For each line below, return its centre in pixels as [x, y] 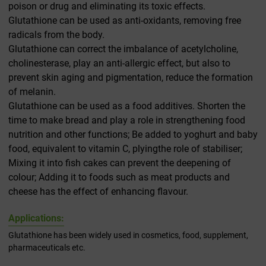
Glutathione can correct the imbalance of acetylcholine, [123, 49]
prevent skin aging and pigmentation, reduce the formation [131, 78]
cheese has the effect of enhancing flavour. [98, 192]
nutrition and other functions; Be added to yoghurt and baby [133, 135]
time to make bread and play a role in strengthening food [127, 121]
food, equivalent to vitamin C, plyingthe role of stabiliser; [125, 149]
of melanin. [32, 92]
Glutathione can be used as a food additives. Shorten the [127, 106]
